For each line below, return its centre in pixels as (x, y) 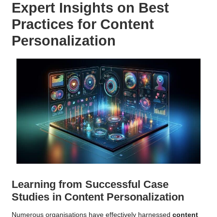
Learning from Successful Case (90, 185)
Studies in (38, 197)
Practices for (56, 24)
